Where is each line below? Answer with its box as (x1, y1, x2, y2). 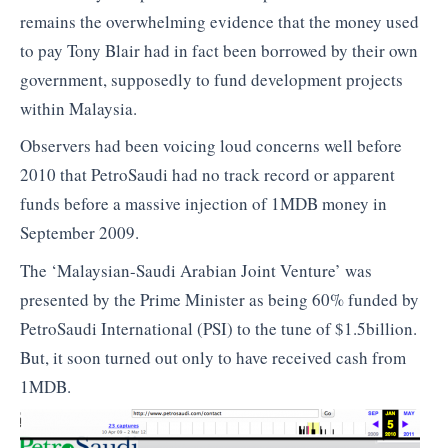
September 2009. (20, 221, 139, 245)
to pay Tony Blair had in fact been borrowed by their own (20, 38, 418, 62)
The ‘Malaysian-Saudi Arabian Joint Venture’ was (20, 258, 372, 282)
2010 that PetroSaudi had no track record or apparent (20, 163, 395, 187)
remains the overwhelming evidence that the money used (20, 9, 419, 33)
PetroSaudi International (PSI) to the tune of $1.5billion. (20, 316, 417, 340)
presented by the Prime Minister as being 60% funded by (20, 287, 419, 311)
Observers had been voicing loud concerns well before (20, 134, 402, 158)
